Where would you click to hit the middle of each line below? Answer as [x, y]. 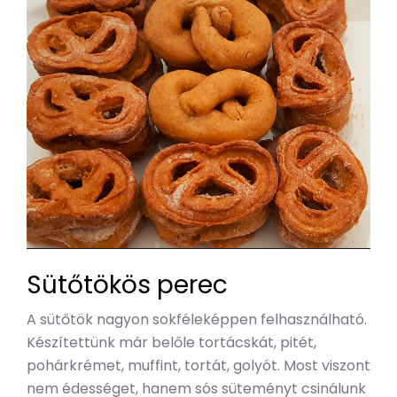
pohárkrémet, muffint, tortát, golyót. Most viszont [198, 366]
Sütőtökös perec [127, 285]
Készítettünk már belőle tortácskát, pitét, [171, 343]
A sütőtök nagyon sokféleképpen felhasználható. [197, 320]
